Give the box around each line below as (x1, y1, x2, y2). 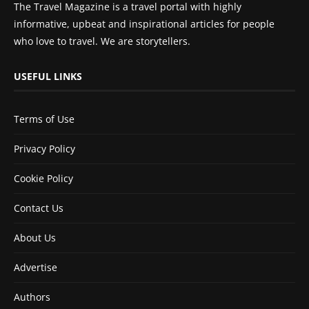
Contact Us (14, 201, 63, 215)
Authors (14, 290, 50, 303)
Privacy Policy (14, 141, 75, 155)
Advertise (14, 260, 57, 274)
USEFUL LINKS (14, 69, 82, 83)
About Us (14, 230, 56, 244)
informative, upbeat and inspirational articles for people (14, 17, 275, 30)
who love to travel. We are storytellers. (14, 34, 190, 48)
